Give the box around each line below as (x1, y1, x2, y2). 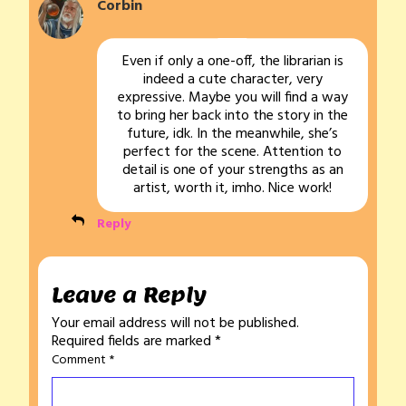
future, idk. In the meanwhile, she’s (127, 122, 338, 147)
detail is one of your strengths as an (121, 159, 343, 183)
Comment (52, 350, 109, 372)
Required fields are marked (52, 330, 215, 354)
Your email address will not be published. (52, 312, 299, 336)
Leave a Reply (52, 282, 207, 309)
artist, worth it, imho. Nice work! (133, 177, 332, 201)
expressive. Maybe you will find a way (117, 86, 348, 111)
